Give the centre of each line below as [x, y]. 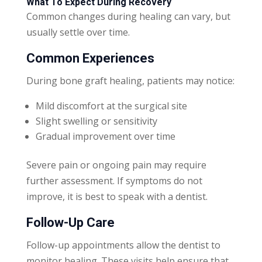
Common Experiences [90, 58]
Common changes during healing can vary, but [128, 16]
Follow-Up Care [70, 222]
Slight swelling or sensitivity [96, 121]
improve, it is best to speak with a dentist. [117, 196]
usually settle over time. [78, 32]
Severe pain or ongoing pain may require [116, 165]
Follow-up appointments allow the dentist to [123, 245]
